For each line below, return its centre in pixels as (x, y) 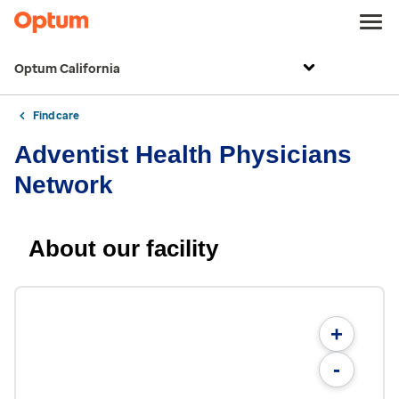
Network (64, 185)
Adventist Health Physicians (183, 155)
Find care (56, 116)
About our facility (123, 248)
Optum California (67, 69)
